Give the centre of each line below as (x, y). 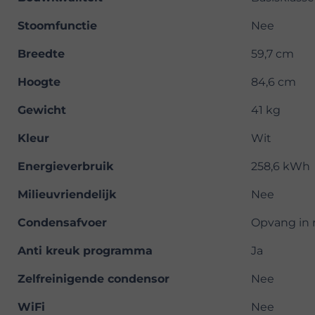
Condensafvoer (62, 223)
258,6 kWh (281, 167)
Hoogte (39, 82)
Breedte (41, 54)
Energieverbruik (65, 167)
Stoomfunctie (57, 26)
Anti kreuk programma (85, 251)
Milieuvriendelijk (67, 195)
